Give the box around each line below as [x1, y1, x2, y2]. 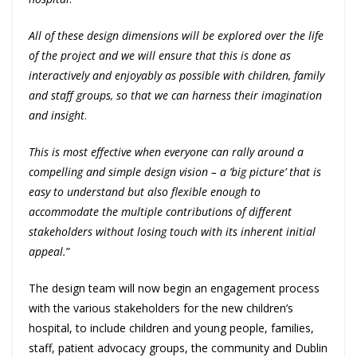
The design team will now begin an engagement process [29, 280, 320, 296]
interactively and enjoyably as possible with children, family [29, 68, 324, 84]
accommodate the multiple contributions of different [29, 204, 292, 220]
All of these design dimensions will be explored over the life [29, 28, 324, 44]
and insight [29, 108, 84, 124]
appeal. [29, 244, 66, 260]
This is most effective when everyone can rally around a [29, 144, 304, 160]
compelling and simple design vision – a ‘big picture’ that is [29, 164, 321, 180]
